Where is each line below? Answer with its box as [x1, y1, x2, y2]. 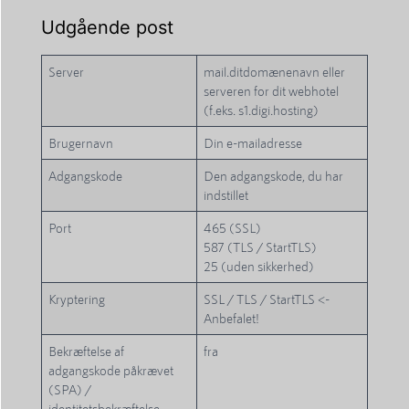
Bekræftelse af [48, 343, 125, 360]
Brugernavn [48, 135, 114, 152]
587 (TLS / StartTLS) [204, 239, 318, 256]
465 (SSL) [204, 220, 262, 236]
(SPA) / [48, 382, 92, 398]
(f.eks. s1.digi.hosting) [204, 102, 320, 119]
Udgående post [41, 16, 173, 39]
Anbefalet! [204, 310, 260, 327]
